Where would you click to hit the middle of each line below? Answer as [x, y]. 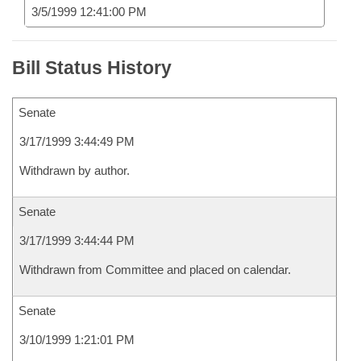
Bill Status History [92, 68]
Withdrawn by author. [75, 170]
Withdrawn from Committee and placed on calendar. [155, 270]
